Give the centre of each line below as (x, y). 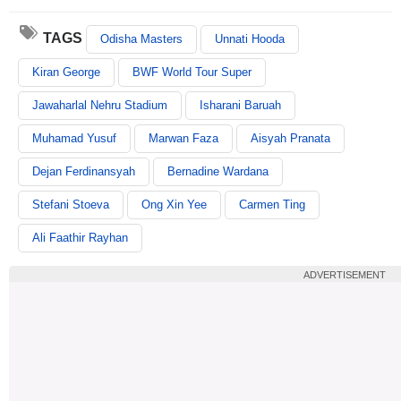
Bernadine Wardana (218, 171)
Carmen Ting (272, 204)
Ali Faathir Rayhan (80, 237)
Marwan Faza (183, 138)
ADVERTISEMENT (345, 274)
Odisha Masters (141, 38)
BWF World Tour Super (192, 72)
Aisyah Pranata (290, 138)
